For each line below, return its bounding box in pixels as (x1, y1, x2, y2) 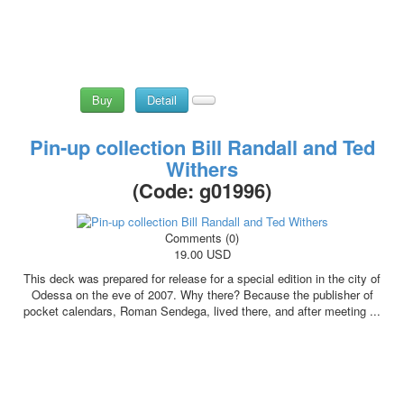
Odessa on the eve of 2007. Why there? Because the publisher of (31, 286, 373, 303)
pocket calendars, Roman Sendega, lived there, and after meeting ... (23, 302, 381, 319)
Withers (166, 154, 238, 184)
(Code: (133, 176, 199, 206)
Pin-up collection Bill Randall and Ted (29, 133, 375, 162)
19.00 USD (173, 245, 231, 262)
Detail (147, 91, 177, 109)
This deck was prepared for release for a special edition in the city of (23, 270, 381, 287)
